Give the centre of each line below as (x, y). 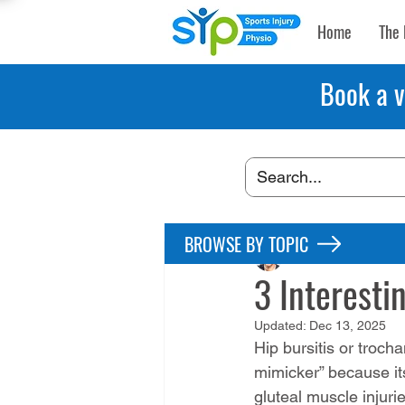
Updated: (282, 325)
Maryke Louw (332, 256)
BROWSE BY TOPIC (246, 244)
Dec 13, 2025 (348, 325)
